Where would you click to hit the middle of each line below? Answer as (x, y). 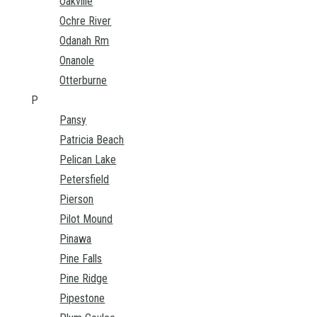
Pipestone (82, 299)
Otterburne (83, 81)
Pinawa (76, 239)
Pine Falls (81, 259)
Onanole (77, 61)
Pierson (77, 200)
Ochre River (86, 21)
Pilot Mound (86, 219)
